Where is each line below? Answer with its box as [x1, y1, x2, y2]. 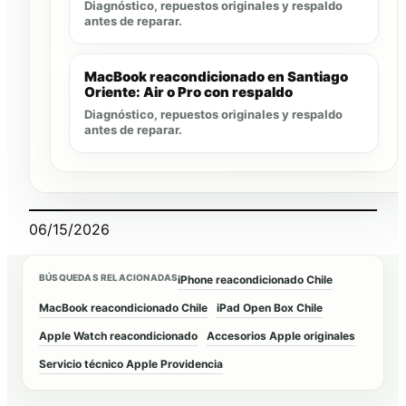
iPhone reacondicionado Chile [178, 273, 333, 287]
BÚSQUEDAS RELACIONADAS [39, 272, 179, 284]
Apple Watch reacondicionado [39, 329, 198, 343]
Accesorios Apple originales [207, 329, 355, 343]
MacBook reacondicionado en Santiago [84, 68, 348, 86]
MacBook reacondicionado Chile [39, 301, 208, 315]
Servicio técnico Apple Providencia [39, 357, 223, 372]
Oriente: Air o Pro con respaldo [84, 83, 293, 101]
